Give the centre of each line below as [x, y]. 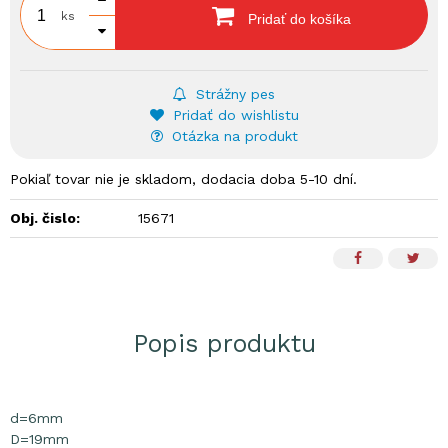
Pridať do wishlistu [233, 115]
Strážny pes [233, 94]
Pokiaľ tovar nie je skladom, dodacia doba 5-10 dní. [183, 179]
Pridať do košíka [297, 19]
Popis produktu [224, 343]
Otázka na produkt [232, 136]
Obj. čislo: [45, 218]
